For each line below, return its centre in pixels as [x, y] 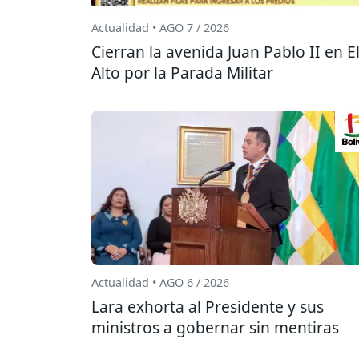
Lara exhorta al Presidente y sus [208, 306]
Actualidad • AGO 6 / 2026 [160, 282]
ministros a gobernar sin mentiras [215, 327]
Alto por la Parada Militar [182, 73]
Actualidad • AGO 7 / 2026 [160, 28]
